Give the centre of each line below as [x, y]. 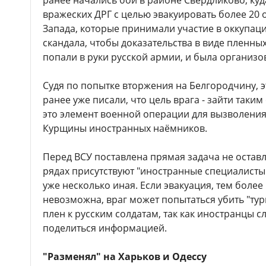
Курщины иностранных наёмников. [125, 128]
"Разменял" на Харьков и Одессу [125, 256]
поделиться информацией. [105, 228]
